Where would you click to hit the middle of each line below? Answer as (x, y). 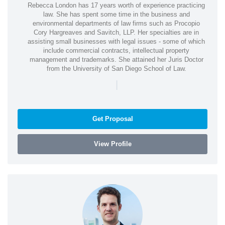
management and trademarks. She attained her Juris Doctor (116, 60)
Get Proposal (113, 119)
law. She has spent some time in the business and (116, 15)
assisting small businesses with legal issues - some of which (116, 42)
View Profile (113, 144)
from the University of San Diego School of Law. (116, 69)
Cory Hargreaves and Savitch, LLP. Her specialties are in (116, 33)
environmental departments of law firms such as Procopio (116, 24)
